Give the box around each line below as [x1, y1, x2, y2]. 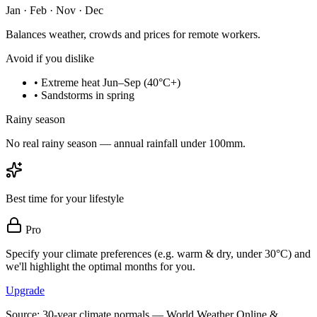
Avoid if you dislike [6, 52, 94, 65]
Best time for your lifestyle [6, 192, 124, 205]
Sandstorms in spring [41, 89, 134, 102]
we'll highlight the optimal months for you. [6, 260, 195, 273]
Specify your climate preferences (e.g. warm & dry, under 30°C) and [6, 248, 311, 260]
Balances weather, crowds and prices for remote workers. [6, 28, 260, 41]
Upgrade [6, 284, 45, 297]
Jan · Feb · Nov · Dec [6, 4, 103, 17]
